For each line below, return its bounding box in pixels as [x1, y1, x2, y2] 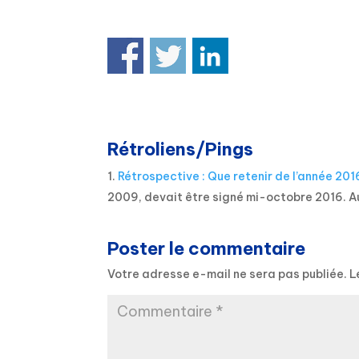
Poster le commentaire [107, 236, 306, 260]
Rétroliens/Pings [107, 137, 254, 160]
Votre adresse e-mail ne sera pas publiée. [107, 266, 348, 281]
